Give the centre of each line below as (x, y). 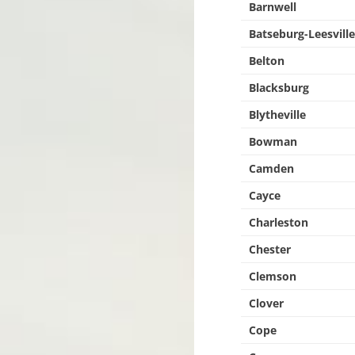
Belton (267, 61)
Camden (272, 168)
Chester (270, 249)
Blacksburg (279, 88)
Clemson (273, 276)
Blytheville (278, 115)
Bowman (273, 141)
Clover (267, 303)
